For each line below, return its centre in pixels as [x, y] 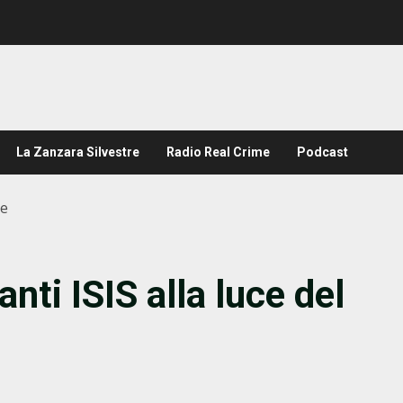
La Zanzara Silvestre [78, 152]
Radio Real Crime [218, 152]
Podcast [322, 152]
